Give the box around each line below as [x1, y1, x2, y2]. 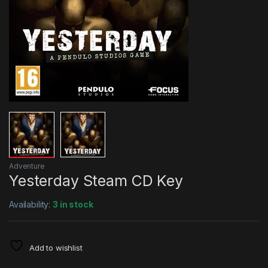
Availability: [9, 199, 53, 209]
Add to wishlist [29, 242, 83, 252]
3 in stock [53, 199, 93, 209]
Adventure [9, 161, 45, 170]
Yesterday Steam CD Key [9, 171, 183, 190]
